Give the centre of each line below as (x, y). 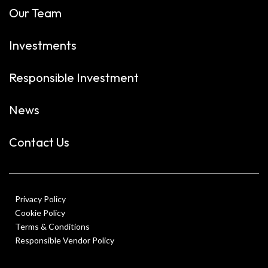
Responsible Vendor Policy (65, 240)
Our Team (35, 13)
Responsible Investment (74, 78)
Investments (43, 45)
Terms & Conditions (52, 227)
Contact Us (39, 142)
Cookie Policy (40, 213)
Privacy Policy (40, 199)
